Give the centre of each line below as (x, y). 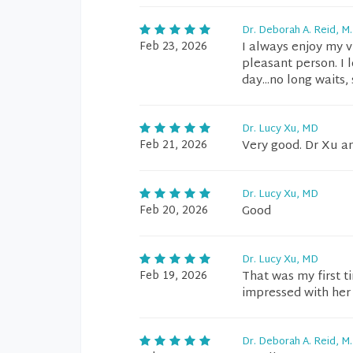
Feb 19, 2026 (173, 276)
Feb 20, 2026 (174, 211)
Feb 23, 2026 (173, 47)
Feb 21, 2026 (173, 145)
